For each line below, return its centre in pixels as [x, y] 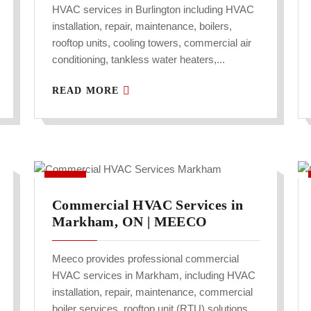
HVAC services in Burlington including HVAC [153, 10]
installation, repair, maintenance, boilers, [142, 26]
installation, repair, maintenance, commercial [152, 292]
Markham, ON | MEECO [130, 222]
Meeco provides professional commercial [145, 259]
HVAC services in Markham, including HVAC [154, 276]
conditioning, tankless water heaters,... [138, 60]
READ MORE [87, 91]
